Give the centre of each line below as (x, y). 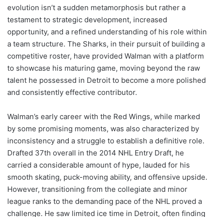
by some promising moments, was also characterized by (103, 129)
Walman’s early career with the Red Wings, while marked (104, 117)
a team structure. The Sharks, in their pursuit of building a (106, 44)
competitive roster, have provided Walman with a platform (106, 56)
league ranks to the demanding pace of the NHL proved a (105, 201)
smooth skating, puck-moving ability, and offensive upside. (107, 177)
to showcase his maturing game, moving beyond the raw (104, 68)
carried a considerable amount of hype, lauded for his (99, 165)
